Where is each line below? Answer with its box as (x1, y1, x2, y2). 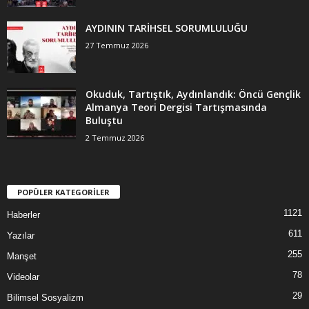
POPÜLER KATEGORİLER (17, 187, 110, 198)
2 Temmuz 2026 (86, 132, 144, 143)
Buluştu (86, 114, 123, 128)
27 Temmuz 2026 (86, 40, 148, 51)
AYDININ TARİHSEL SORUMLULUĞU (86, 21, 248, 35)
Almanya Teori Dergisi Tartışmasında (86, 101, 267, 114)
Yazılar (7, 230, 34, 241)
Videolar (7, 272, 39, 283)
